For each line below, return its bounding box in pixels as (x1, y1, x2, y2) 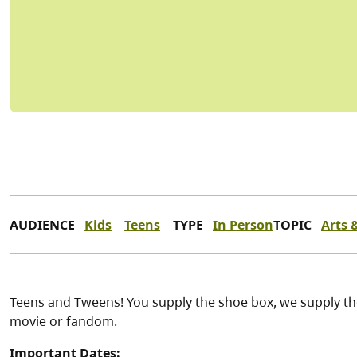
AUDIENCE (10, 216, 75, 234)
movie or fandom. (10, 312, 120, 331)
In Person (213, 216, 273, 234)
